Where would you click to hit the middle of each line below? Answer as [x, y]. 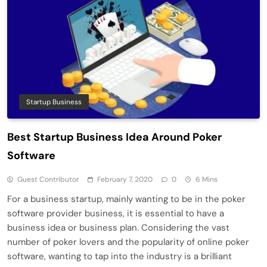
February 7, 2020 [125, 180]
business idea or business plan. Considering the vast [118, 228]
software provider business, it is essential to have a [116, 214]
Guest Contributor [48, 180]
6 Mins [207, 180]
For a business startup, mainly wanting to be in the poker [126, 199]
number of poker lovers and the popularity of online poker [128, 242]
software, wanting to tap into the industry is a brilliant [119, 257]
